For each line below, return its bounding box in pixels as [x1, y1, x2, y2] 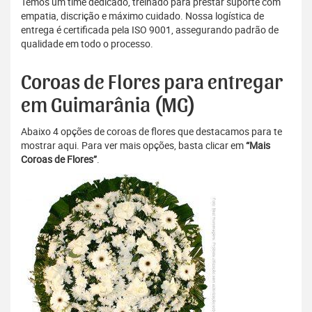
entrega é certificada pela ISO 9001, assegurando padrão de [21, 23, 279, 37]
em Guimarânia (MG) [21, 95, 196, 117]
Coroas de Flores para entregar [21, 72, 283, 94]
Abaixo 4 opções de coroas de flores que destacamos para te [21, 125, 282, 139]
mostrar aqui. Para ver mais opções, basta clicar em [21, 139, 246, 153]
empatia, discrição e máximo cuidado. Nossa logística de [21, 9, 264, 23]
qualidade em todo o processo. [21, 37, 153, 51]
